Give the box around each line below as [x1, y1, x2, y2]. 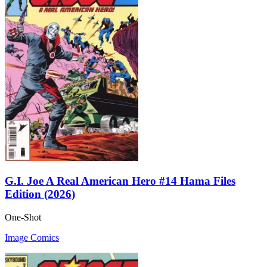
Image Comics [5, 232, 59, 243]
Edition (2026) [5, 187, 75, 200]
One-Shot [5, 212, 41, 222]
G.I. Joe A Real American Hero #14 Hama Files [5, 174, 235, 187]
